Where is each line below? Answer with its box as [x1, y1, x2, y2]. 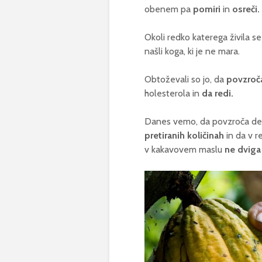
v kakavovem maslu [144, 144, 225, 155]
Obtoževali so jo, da [144, 74, 226, 85]
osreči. [230, 4, 260, 15]
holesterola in [144, 88, 202, 99]
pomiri [193, 4, 223, 15]
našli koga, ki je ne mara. [144, 46, 240, 57]
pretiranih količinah [144, 130, 224, 141]
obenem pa [144, 4, 193, 15]
